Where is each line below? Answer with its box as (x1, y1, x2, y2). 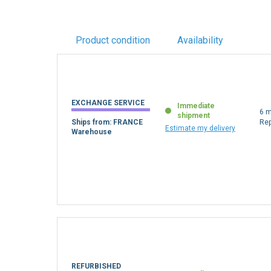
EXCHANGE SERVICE (71, 98, 145, 107)
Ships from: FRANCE (71, 117, 143, 126)
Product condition (75, 34, 150, 46)
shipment (177, 111, 211, 120)
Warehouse (71, 127, 113, 136)
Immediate (177, 101, 215, 110)
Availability (177, 34, 223, 46)
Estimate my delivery (165, 123, 236, 132)
